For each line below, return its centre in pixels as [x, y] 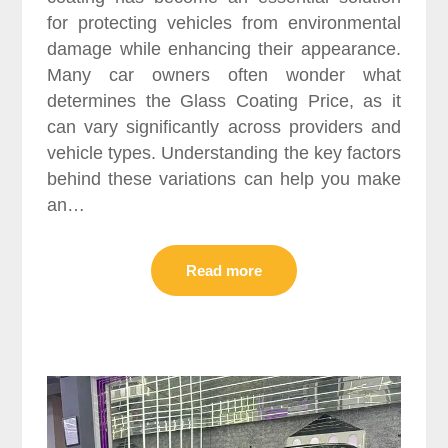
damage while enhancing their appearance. [224, 48]
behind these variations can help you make [224, 178]
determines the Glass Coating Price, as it [224, 100]
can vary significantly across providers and [224, 126]
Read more [224, 270]
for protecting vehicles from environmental [224, 22]
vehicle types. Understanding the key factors [224, 152]
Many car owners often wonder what [224, 74]
